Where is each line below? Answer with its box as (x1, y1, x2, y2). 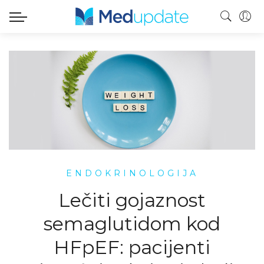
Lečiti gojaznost (58, 188, 206, 212)
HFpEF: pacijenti (54, 235, 210, 259)
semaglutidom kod (44, 212, 220, 235)
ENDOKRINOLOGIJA (65, 167, 199, 179)
